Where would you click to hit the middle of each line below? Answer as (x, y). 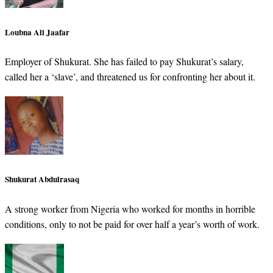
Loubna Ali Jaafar (37, 33)
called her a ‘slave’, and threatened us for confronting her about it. (130, 77)
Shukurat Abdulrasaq (42, 179)
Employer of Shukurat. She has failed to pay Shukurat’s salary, (124, 62)
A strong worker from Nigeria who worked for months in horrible (130, 208)
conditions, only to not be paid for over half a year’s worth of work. (132, 224)
